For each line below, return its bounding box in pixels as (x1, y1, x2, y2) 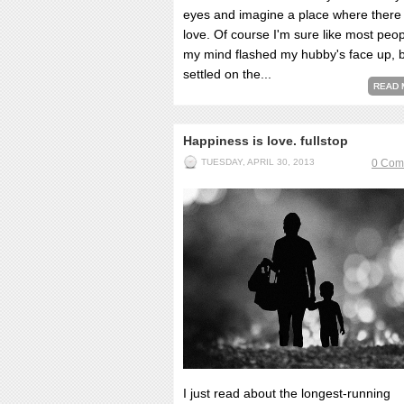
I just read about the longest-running (183, 386, 390, 400)
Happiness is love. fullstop (183, 133, 348, 148)
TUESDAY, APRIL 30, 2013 (201, 157, 315, 167)
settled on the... (183, 67, 271, 81)
